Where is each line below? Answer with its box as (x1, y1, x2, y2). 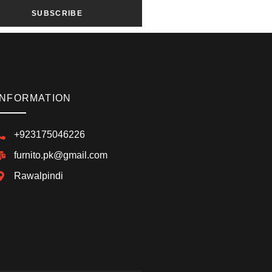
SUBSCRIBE (32, 8, 83, 18)
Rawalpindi (14, 170, 63, 181)
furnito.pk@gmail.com (14, 149, 107, 160)
